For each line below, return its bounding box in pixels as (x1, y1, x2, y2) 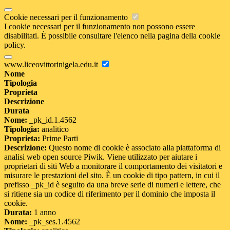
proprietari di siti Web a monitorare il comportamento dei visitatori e (4, 162, 222, 171)
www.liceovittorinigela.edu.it (4, 60, 100, 69)
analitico (40, 125, 69, 134)
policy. (4, 41, 26, 50)
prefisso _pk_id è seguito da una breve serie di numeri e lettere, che (4, 180, 221, 189)
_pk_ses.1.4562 (27, 217, 80, 226)
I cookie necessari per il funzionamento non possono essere (4, 22, 195, 31)
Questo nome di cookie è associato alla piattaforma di (47, 143, 221, 152)
